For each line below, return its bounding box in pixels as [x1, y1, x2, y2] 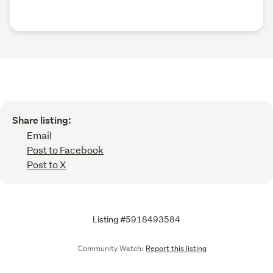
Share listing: [12, 114, 71, 127]
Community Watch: [76, 243, 146, 254]
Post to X [27, 158, 66, 171]
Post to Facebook [27, 143, 104, 157]
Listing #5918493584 [93, 214, 180, 225]
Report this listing [146, 243, 207, 254]
